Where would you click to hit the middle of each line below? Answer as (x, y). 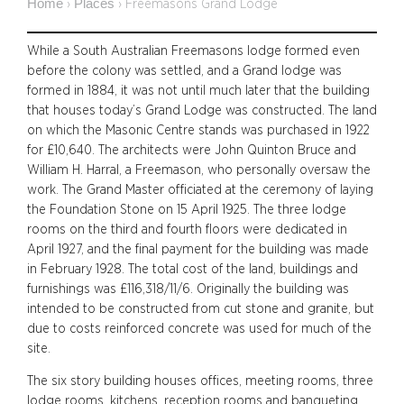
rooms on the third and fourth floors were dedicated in (187, 229)
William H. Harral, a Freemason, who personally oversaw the (199, 170)
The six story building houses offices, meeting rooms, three (200, 381)
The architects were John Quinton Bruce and (227, 150)
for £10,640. (63, 150)
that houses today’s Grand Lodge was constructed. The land (202, 110)
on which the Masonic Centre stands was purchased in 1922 (198, 130)
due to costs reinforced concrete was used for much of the (199, 328)
